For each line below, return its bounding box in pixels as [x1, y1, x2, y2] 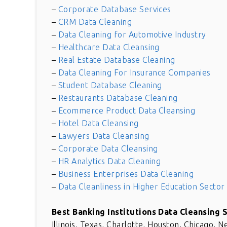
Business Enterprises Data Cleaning [58, 169, 194, 179]
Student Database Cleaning [58, 81, 162, 90]
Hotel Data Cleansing [58, 119, 139, 128]
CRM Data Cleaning [58, 17, 132, 27]
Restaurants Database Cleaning [58, 93, 178, 103]
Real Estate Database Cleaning [58, 55, 175, 65]
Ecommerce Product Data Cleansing [58, 106, 196, 116]
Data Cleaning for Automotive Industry [58, 30, 206, 40]
